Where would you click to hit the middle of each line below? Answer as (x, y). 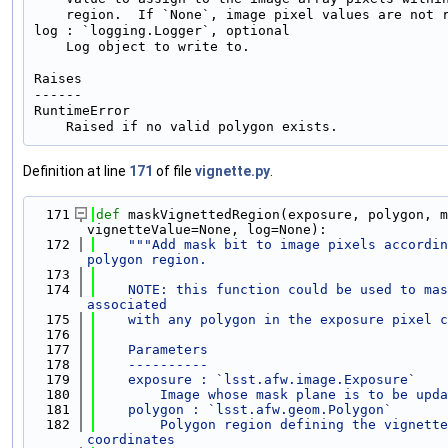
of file (174, 170)
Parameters (152, 349)
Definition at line (76, 170)
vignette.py (232, 170)
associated (127, 304)
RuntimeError (82, 110)
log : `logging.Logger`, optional (162, 30)
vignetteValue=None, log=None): (207, 229)
